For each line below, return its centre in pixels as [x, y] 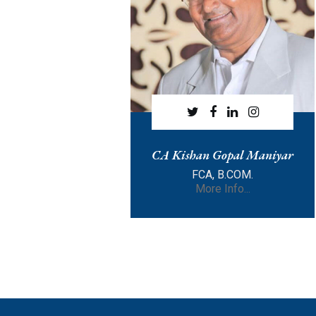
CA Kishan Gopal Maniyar [223, 155]
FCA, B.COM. [223, 175]
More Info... [223, 189]
